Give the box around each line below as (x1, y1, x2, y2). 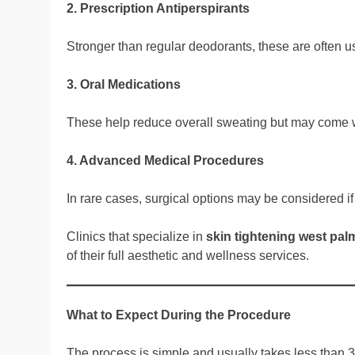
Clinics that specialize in (67, 229, 206, 243)
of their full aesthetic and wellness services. (67, 248, 309, 262)
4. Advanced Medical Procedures (67, 153, 264, 167)
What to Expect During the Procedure (67, 307, 291, 322)
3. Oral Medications (67, 77, 181, 91)
